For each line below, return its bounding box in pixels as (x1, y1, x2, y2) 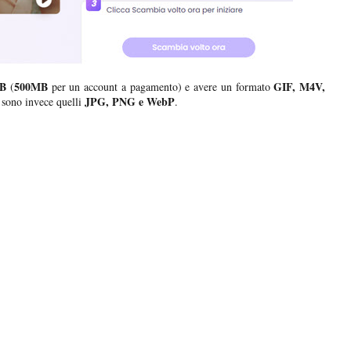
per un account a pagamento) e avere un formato (51, 79, 274, 95)
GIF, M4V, (273, 78, 325, 96)
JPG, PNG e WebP (85, 93, 175, 110)
